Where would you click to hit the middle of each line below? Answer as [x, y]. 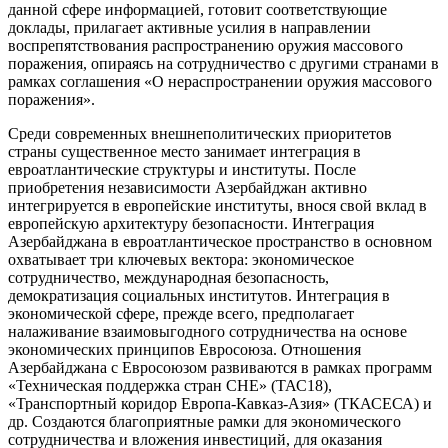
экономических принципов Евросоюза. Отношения [184, 349]
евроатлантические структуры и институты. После [182, 169]
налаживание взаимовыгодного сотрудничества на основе [207, 331]
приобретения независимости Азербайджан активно [187, 187]
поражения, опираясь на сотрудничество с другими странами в [223, 63]
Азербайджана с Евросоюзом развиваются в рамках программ [220, 367]
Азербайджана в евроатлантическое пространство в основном [220, 241]
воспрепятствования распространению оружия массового [205, 45]
